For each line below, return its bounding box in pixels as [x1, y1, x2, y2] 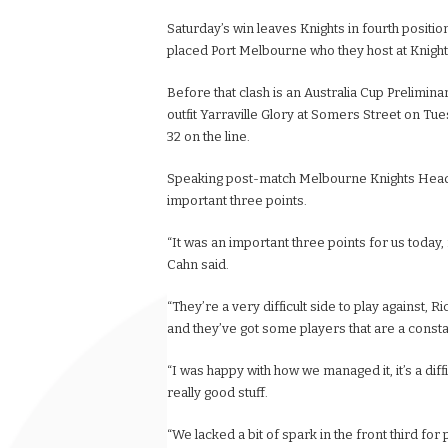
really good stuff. [167, 384, 268, 400]
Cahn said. [167, 256, 229, 272]
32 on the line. [167, 128, 250, 144]
